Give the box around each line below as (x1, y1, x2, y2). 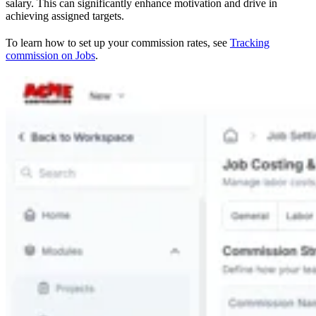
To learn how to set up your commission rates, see (6, 36, 230, 49)
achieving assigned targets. (6, 9, 124, 22)
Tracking (230, 36, 269, 49)
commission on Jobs (6, 49, 95, 61)
